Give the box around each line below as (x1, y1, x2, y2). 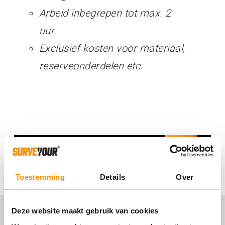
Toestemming (15, 173, 65, 181)
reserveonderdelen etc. (39, 59, 143, 72)
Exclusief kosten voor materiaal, (39, 42, 185, 54)
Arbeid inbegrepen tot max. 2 (39, 7, 171, 19)
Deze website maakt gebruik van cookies (12, 206, 159, 215)
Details (99, 173, 126, 181)
